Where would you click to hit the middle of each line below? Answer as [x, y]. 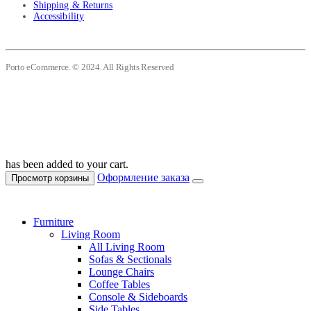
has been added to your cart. [67, 164]
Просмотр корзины [50, 178]
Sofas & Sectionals [130, 259]
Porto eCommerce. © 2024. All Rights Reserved [90, 67]
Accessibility [59, 16]
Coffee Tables [119, 284]
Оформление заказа [143, 177]
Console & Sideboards [138, 296]
